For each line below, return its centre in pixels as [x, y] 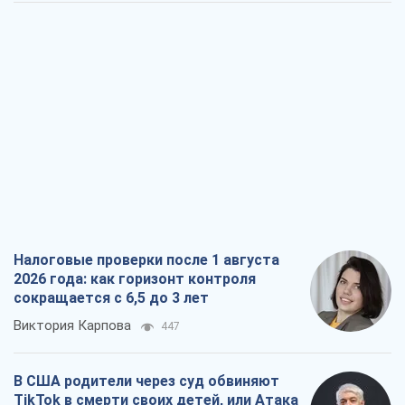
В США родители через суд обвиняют [146, 381]
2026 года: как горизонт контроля [135, 278]
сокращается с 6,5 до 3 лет [111, 297]
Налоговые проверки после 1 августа [146, 259]
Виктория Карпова [72, 325]
